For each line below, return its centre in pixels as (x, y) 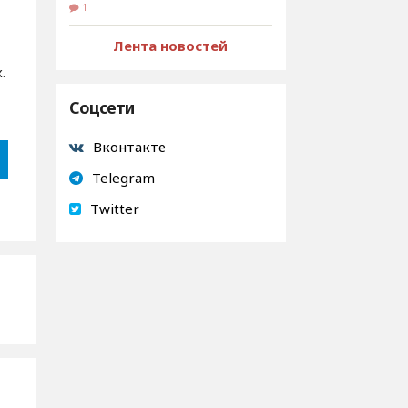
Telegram (123, 178)
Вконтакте (129, 147)
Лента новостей (171, 46)
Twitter (114, 209)
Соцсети (101, 107)
